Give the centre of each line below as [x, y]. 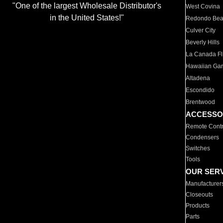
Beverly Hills [203, 42]
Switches [198, 148]
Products [198, 206]
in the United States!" [87, 18]
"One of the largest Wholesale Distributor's [87, 6]
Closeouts [200, 195]
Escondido [200, 90]
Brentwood [201, 102]
